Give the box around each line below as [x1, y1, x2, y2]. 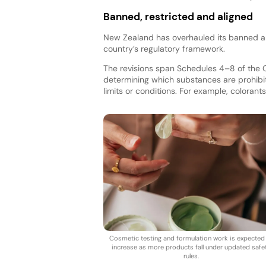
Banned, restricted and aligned [103, 9, 253, 23]
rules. [183, 252, 199, 261]
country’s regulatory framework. [103, 43, 225, 54]
